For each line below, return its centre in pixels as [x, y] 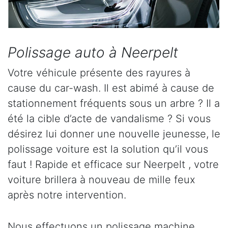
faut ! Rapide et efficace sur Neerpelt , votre [113, 164]
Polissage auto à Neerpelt [93, 52]
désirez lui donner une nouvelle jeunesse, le [114, 134]
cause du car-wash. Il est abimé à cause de [111, 88]
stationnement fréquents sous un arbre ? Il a [114, 103]
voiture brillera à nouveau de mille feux [102, 179]
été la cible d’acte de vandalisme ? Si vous [109, 118]
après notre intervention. [67, 195]
